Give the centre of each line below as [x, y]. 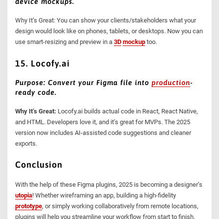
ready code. [36, 92]
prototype [29, 206]
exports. [26, 143]
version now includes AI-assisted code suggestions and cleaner [103, 133]
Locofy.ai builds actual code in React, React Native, [127, 111]
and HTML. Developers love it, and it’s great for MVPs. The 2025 [103, 122]
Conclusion [39, 165]
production [171, 82]
